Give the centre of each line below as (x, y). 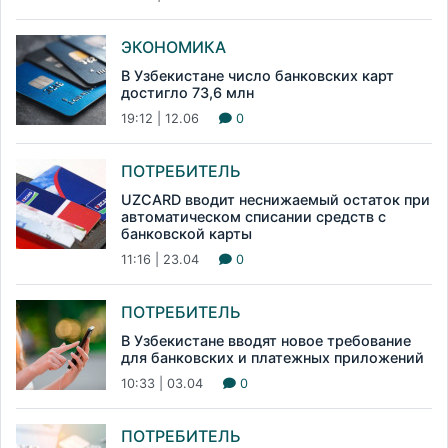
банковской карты (186, 233)
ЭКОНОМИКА (173, 46)
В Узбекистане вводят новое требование (266, 340)
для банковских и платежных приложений (272, 357)
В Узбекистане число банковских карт (257, 75)
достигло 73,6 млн (187, 92)
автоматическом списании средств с (253, 216)
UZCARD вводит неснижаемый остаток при (275, 199)
